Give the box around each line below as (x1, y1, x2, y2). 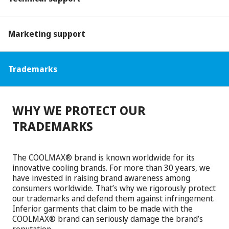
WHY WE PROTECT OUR (12, 101, 146, 119)
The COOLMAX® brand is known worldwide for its (12, 151, 195, 163)
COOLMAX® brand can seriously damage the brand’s (12, 213, 203, 224)
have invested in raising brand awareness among (12, 172, 190, 184)
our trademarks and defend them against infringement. (12, 192, 215, 204)
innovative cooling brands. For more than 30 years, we (12, 162, 210, 173)
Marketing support (8, 28, 85, 39)
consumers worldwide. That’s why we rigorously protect (12, 182, 216, 194)
